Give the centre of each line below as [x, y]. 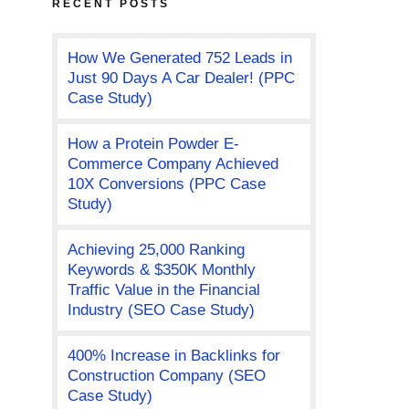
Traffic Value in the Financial [163, 290]
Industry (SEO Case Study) [161, 310]
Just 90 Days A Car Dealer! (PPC [181, 79]
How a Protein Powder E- [153, 144]
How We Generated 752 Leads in [179, 58]
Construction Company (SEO [166, 376]
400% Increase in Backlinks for [173, 356]
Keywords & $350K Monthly [161, 270]
